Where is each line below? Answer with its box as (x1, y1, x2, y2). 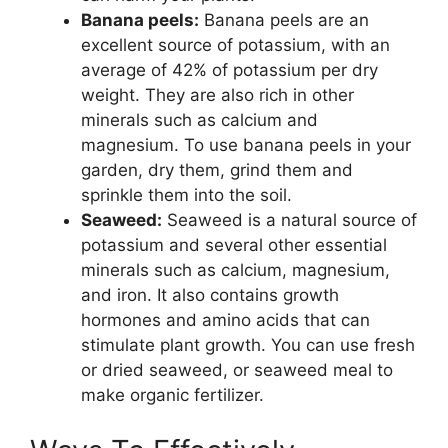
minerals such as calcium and (81, 110, 318, 131)
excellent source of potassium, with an (81, 35, 390, 56)
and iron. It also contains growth (81, 285, 339, 306)
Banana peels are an (199, 10, 369, 31)
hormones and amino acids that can (81, 310, 370, 331)
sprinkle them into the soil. (81, 185, 292, 206)
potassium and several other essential (81, 235, 387, 256)
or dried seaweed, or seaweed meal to (81, 360, 393, 381)
